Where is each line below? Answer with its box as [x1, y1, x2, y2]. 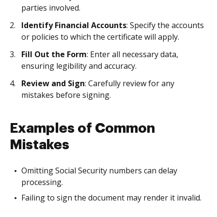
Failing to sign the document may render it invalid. [21, 192, 201, 203]
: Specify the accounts [126, 20, 204, 31]
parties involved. [21, 2, 80, 13]
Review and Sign [21, 78, 85, 89]
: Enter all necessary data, [87, 49, 178, 60]
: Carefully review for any [85, 78, 174, 89]
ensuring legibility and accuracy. [21, 61, 137, 71]
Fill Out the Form [21, 49, 87, 60]
